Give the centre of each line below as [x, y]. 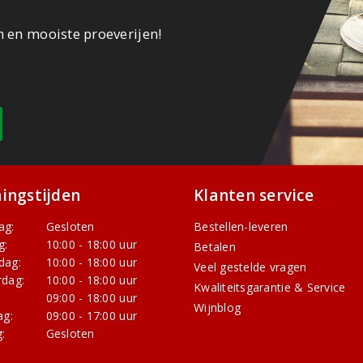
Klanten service [254, 196]
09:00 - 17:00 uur [92, 316]
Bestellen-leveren [241, 227]
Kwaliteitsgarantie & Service [270, 288]
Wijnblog [218, 308]
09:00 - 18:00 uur [92, 298]
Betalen [215, 247]
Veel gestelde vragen [250, 267]
